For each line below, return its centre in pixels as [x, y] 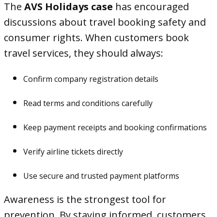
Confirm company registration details [91, 79]
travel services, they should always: [84, 53]
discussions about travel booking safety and [105, 22]
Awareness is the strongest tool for [85, 199]
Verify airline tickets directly [73, 152]
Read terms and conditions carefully [88, 103]
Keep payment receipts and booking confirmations [115, 127]
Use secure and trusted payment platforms [101, 176]
